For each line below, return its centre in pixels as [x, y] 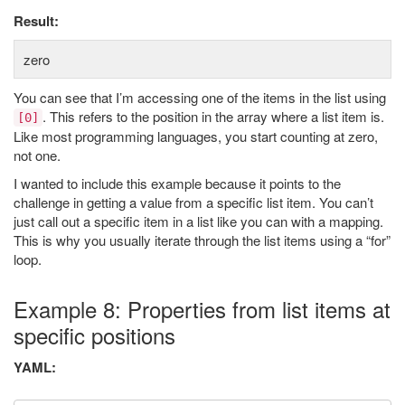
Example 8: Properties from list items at [202, 309]
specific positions [94, 335]
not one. [37, 155]
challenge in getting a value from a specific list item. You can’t [193, 202]
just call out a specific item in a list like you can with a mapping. [198, 221]
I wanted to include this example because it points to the [177, 183]
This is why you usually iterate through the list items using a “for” [202, 240]
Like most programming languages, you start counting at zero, [196, 136]
